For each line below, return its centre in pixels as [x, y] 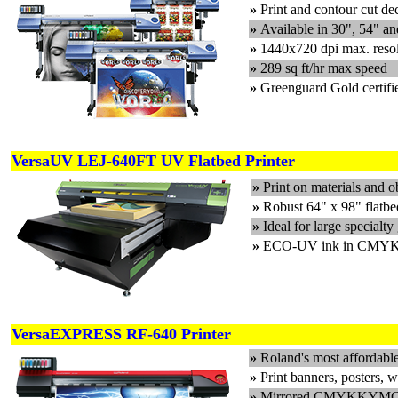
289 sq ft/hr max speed [324, 68]
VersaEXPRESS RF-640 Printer [121, 334]
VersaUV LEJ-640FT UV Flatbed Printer [153, 161]
